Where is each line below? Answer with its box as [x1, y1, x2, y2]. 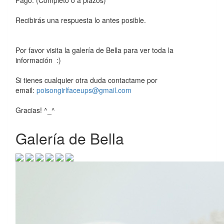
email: [15, 84, 36, 95]
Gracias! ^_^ [15, 104, 55, 115]
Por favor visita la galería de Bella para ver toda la [15, 44, 173, 55]
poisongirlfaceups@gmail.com [36, 84, 131, 95]
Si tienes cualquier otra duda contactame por [15, 74, 157, 85]
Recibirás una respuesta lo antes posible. [15, 14, 148, 25]
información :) [15, 54, 63, 65]
